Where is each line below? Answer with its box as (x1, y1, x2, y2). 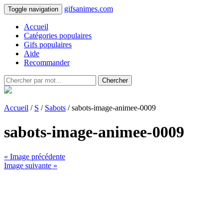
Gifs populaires (24, 40, 72, 49)
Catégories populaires (24, 31, 92, 40)
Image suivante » (4, 161, 57, 170)
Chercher (102, 77, 128, 84)
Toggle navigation (8, 5, 58, 13)
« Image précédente (4, 152, 65, 161)
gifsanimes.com (64, 4, 113, 13)
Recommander (24, 58, 70, 67)
